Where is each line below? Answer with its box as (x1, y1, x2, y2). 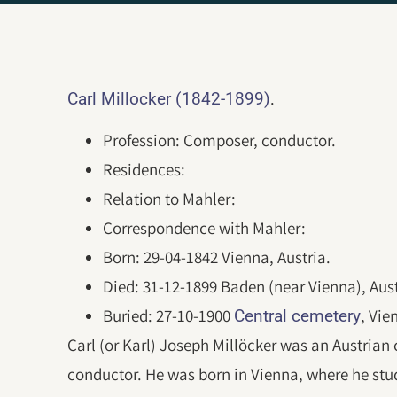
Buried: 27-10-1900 (103, 305, 235, 327)
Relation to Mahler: (103, 188, 237, 210)
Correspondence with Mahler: (103, 217, 307, 239)
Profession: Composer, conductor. (103, 129, 337, 152)
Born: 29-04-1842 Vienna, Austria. (103, 246, 331, 269)
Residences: (103, 159, 186, 181)
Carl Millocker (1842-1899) (67, 89, 271, 109)
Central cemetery (234, 306, 362, 327)
